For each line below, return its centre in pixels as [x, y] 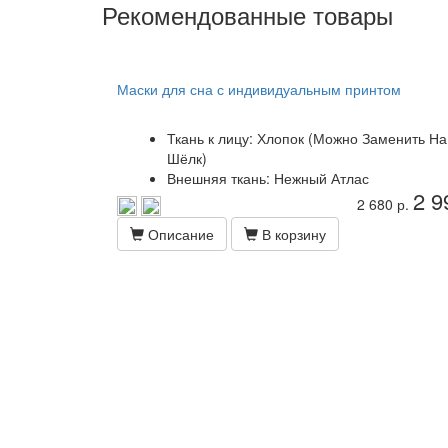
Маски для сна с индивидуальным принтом [259, 89]
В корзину [292, 234]
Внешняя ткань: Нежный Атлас [268, 178]
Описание [179, 234]
